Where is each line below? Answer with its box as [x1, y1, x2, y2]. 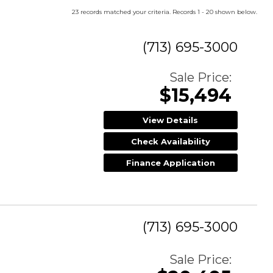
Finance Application [126, 157, 215, 168]
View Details [143, 115, 199, 125]
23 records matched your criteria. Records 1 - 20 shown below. [72, 7, 257, 16]
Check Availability [130, 136, 210, 146]
